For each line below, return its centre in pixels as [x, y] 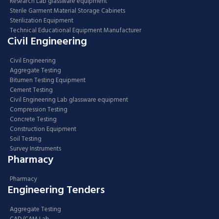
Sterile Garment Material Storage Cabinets [67, 11]
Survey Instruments [35, 149]
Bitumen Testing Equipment [48, 80]
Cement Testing [31, 90]
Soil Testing [26, 139]
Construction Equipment [43, 129]
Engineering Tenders [56, 190]
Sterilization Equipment [42, 21]
